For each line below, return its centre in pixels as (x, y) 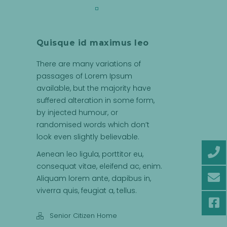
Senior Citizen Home (83, 215)
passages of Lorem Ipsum (84, 76)
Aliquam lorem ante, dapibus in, (93, 178)
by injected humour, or (77, 112)
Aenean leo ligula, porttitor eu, (90, 154)
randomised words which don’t (93, 124)
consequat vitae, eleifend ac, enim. (99, 166)
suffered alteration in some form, (95, 100)
